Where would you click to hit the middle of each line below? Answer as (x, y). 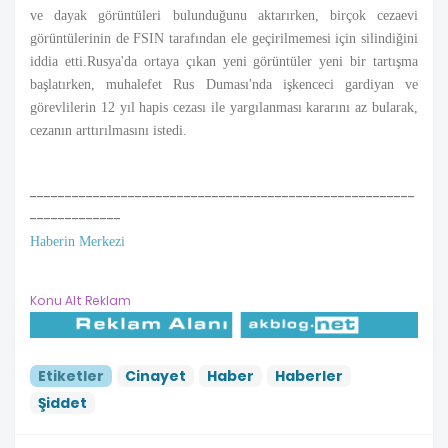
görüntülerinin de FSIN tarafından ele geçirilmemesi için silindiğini (224, 38)
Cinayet (155, 375)
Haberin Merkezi (77, 241)
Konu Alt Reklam (80, 300)
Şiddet (62, 402)
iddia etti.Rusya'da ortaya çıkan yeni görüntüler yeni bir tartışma (224, 61)
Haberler (309, 375)
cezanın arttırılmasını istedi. (108, 130)
